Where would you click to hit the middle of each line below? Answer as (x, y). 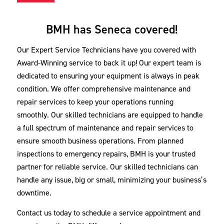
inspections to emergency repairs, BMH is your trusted (106, 154)
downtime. (34, 193)
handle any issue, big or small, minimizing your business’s (111, 180)
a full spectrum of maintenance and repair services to (105, 128)
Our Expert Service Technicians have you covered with (106, 50)
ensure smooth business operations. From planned (100, 141)
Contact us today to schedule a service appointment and (108, 212)
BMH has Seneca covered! (112, 29)
